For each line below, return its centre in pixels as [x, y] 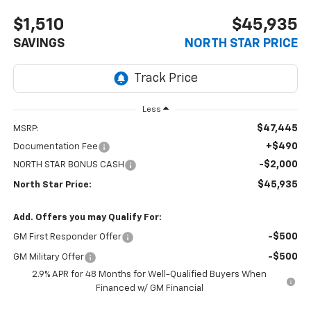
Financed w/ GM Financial [149, 288]
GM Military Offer [48, 257]
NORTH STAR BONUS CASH [68, 165]
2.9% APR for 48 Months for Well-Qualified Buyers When [150, 274]
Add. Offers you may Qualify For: [87, 217]
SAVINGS [39, 43]
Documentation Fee [55, 146]
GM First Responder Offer [67, 237]
